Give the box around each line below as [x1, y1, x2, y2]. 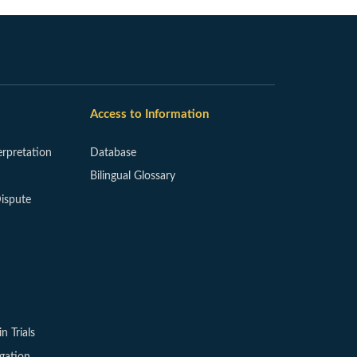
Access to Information [90, 108, 210, 121]
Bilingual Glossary [90, 171, 176, 182]
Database [90, 147, 137, 159]
